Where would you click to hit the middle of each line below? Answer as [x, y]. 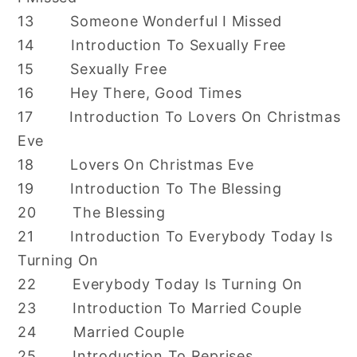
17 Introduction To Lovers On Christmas [179, 116]
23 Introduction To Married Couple [160, 308]
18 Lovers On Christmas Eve [136, 164]
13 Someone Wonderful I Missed [150, 21]
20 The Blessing [92, 212]
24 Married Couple [101, 331]
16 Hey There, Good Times [130, 92]
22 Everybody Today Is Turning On [161, 284]
